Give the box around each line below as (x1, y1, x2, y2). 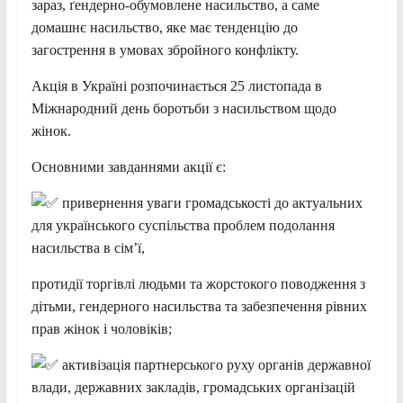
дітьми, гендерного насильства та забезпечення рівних (31, 298, 367, 314)
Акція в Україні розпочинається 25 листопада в (31, 77, 322, 94)
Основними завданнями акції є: (31, 158, 226, 175)
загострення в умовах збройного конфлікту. (31, 41, 299, 58)
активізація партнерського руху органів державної (58, 356, 371, 372)
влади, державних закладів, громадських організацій (31, 379, 355, 395)
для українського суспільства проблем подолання (31, 217, 335, 233)
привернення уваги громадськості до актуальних (58, 194, 363, 210)
